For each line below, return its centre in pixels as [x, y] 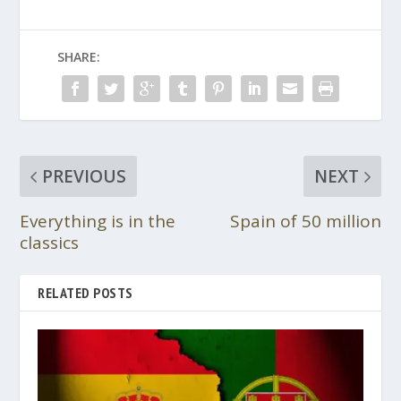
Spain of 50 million [305, 221]
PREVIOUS [85, 176]
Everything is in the [98, 221]
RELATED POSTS [85, 292]
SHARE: [79, 56]
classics [50, 242]
